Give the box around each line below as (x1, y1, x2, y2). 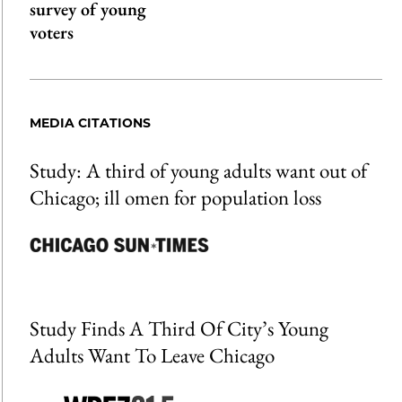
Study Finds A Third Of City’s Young (29, 315, 328, 343)
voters (29, 21, 74, 45)
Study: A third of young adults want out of (29, 157, 367, 185)
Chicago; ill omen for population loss (29, 184, 321, 212)
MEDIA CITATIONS (29, 115, 151, 132)
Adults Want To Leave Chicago (29, 342, 275, 370)
